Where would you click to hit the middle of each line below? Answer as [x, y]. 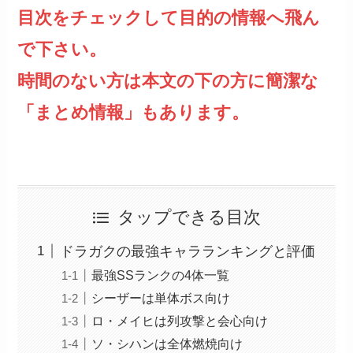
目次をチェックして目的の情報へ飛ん [169, 18]
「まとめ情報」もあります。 [134, 113]
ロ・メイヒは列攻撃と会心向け [180, 320]
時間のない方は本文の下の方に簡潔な [168, 81]
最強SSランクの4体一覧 [161, 275]
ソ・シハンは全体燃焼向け [167, 343]
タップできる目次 [190, 217]
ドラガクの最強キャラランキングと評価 [188, 251]
